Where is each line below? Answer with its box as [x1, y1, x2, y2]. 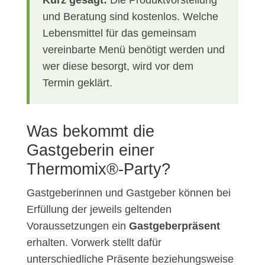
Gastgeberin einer [26, 141, 154, 160]
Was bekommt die [26, 122, 154, 141]
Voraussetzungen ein [26, 220, 129, 232]
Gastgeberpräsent [128, 220, 220, 232]
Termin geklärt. [42, 77, 112, 89]
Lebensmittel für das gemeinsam [42, 27, 196, 40]
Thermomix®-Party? [26, 160, 170, 179]
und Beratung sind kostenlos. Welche [42, 11, 218, 23]
